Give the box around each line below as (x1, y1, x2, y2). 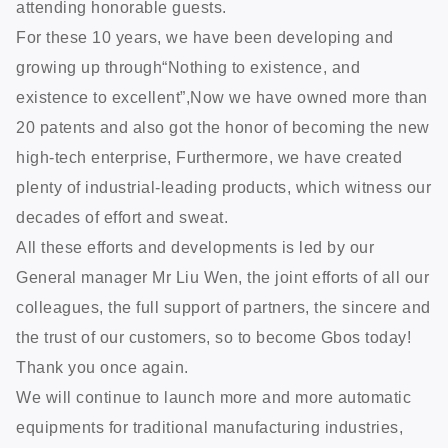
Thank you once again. (16, 358, 189, 376)
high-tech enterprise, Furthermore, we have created (16, 148, 402, 166)
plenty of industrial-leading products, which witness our (16, 178, 431, 196)
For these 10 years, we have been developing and (16, 28, 394, 46)
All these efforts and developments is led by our (16, 238, 374, 256)
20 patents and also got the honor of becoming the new (16, 118, 430, 136)
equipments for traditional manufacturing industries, (16, 418, 403, 436)
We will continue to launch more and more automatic (16, 388, 411, 406)
